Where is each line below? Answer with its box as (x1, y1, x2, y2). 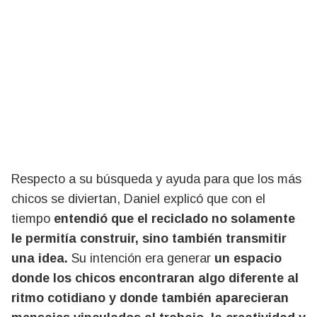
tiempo (11, 211, 50, 226)
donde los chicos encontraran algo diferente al (11, 270, 299, 285)
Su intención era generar (71, 250, 214, 265)
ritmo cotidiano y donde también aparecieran (11, 290, 289, 305)
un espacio (214, 250, 282, 265)
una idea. (11, 250, 71, 265)
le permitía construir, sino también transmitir (11, 231, 287, 246)
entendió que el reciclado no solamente (50, 211, 295, 226)
